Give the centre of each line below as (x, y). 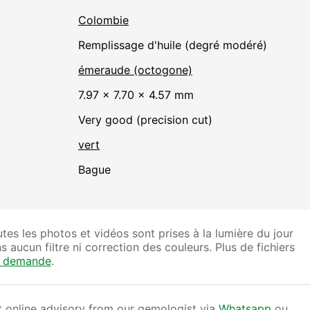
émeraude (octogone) (135, 70)
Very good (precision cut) (148, 120)
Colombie (103, 20)
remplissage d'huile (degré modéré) (176, 45)
